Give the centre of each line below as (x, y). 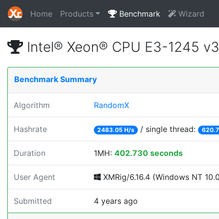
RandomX (111, 105)
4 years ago (116, 201)
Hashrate (30, 129)
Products (77, 14)
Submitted (33, 201)
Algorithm (32, 105)
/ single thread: (168, 129)
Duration (30, 153)
